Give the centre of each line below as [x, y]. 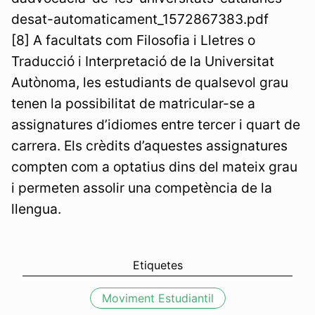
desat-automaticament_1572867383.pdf [142, 19]
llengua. [36, 208]
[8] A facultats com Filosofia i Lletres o [133, 40]
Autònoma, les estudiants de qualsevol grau [150, 82]
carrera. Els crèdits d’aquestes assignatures [149, 145]
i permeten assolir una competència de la [142, 187]
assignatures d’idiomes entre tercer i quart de [156, 124]
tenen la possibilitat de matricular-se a [133, 103]
